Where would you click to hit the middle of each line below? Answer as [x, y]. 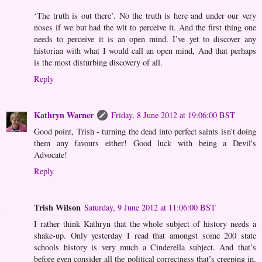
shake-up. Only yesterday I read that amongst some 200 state [145, 236]
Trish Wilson [57, 208]
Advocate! [51, 155]
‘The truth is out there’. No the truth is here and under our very [145, 16]
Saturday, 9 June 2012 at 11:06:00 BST [150, 208]
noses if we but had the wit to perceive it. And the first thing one [145, 27]
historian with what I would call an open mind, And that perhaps [145, 51]
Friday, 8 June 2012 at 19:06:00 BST [173, 115]
